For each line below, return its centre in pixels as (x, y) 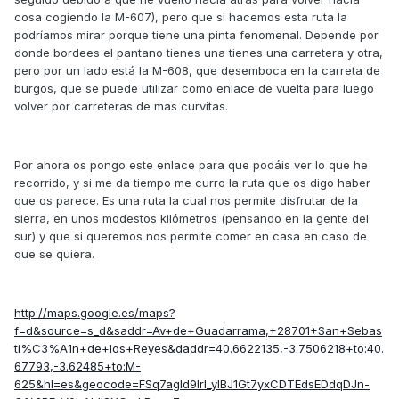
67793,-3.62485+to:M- (77, 366)
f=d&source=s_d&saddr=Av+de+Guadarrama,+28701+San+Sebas (198, 331)
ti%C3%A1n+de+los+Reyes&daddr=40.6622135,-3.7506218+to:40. (199, 349)
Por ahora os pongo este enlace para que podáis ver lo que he (191, 165)
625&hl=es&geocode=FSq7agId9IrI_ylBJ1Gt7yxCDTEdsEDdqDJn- (192, 384)
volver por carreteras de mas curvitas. (121, 106)
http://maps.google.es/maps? (95, 313)
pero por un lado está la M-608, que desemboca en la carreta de (197, 71)
